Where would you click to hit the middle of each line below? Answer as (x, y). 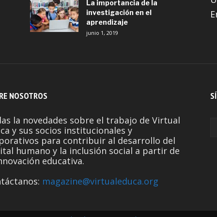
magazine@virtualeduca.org (100, 181)
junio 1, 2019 (102, 33)
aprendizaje (107, 22)
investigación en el (119, 12)
